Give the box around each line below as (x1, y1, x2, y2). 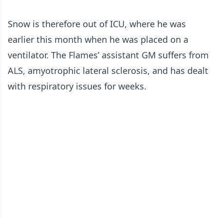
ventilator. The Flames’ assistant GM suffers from (8, 49, 209, 61)
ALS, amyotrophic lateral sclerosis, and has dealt (8, 65, 208, 76)
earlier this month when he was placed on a (8, 34, 188, 45)
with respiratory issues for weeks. (8, 80, 146, 92)
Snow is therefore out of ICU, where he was (8, 18, 186, 30)
